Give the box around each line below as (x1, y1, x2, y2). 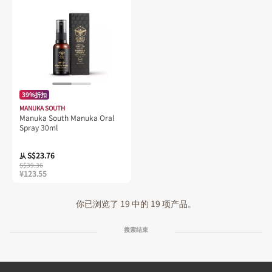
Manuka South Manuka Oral (19, 112, 114, 123)
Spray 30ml (19, 122, 58, 133)
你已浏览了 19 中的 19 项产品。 (76, 197, 196, 210)
